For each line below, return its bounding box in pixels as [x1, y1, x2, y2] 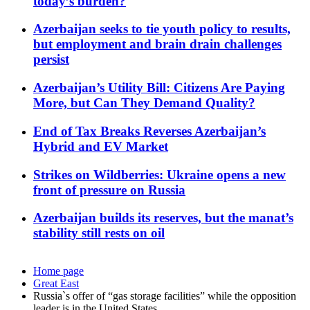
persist [33, 52, 69, 67]
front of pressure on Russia [33, 182, 185, 197]
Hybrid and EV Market [33, 138, 168, 154]
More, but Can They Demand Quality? [33, 95, 255, 111]
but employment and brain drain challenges [33, 37, 282, 52]
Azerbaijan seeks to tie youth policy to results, [33, 21, 291, 37]
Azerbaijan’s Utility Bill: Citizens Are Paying [33, 80, 285, 95]
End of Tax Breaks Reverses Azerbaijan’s [33, 123, 266, 138]
